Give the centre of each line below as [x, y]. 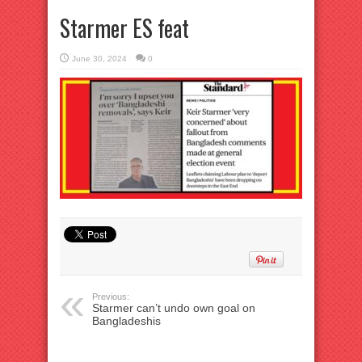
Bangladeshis [126, 321]
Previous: [111, 297]
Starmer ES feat [124, 28]
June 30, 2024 [99, 59]
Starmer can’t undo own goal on [174, 308]
